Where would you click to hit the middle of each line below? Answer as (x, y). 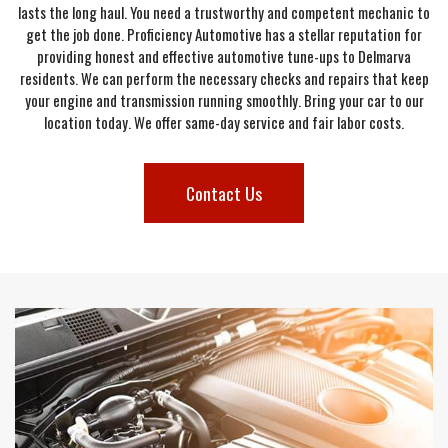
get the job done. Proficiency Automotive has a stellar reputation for (224, 34)
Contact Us (224, 193)
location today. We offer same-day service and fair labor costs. (224, 122)
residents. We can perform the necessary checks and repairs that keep (224, 78)
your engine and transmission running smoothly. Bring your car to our (224, 100)
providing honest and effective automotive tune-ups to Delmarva (224, 56)
